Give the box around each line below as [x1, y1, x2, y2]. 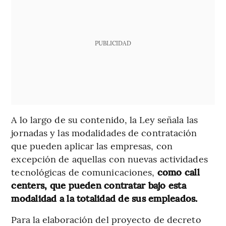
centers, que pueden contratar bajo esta [11, 179, 186, 192]
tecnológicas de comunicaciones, [11, 165, 157, 179]
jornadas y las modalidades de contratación [11, 126, 197, 139]
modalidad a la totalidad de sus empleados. [11, 192, 198, 205]
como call [157, 165, 200, 179]
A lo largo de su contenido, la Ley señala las [11, 113, 198, 126]
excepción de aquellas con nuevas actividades [11, 152, 208, 165]
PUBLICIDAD [94, 39, 131, 47]
